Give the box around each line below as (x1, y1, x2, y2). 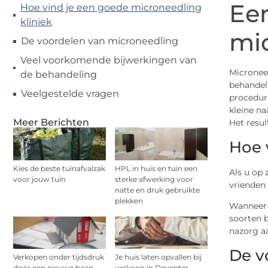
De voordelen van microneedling (21, 35, 178, 47)
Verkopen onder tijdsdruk (13, 252, 104, 261)
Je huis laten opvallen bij (115, 252, 202, 261)
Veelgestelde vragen (21, 88, 119, 100)
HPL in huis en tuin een (115, 163, 197, 173)
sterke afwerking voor (115, 174, 193, 184)
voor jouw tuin (13, 174, 66, 184)
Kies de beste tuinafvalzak (13, 163, 105, 173)
